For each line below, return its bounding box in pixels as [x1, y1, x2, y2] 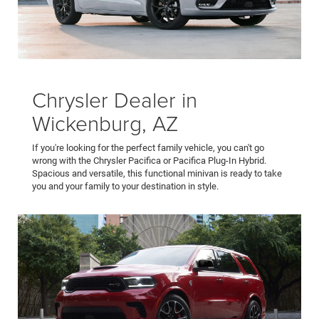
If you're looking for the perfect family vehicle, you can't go [32, 142, 264, 154]
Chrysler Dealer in [32, 85, 197, 115]
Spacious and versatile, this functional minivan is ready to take [32, 168, 282, 179]
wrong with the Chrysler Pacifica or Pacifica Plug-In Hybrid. [32, 155, 266, 167]
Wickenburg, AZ [32, 108, 178, 138]
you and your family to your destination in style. [32, 181, 219, 192]
